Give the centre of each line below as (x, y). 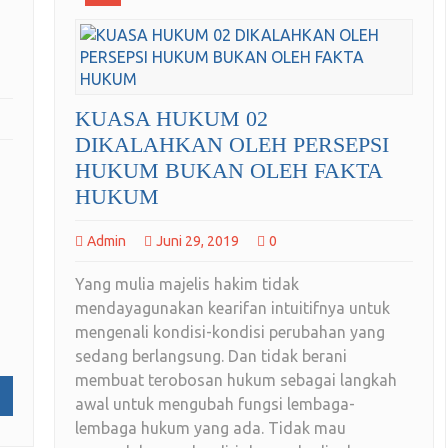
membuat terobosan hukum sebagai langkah (236, 380)
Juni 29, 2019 (197, 241)
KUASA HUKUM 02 (171, 119)
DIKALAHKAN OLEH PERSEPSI (232, 145)
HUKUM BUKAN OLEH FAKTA (228, 171)
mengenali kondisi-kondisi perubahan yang (230, 332)
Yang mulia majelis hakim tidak (187, 284)
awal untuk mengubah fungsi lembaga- (215, 404)
